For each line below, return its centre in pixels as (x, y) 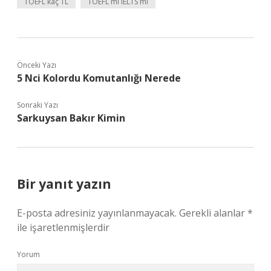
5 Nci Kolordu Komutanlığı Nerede (99, 78)
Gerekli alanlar (213, 213)
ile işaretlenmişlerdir (63, 227)
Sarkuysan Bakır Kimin (71, 118)
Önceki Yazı (37, 65)
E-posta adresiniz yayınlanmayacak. (97, 213)
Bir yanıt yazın (64, 184)
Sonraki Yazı (38, 105)
